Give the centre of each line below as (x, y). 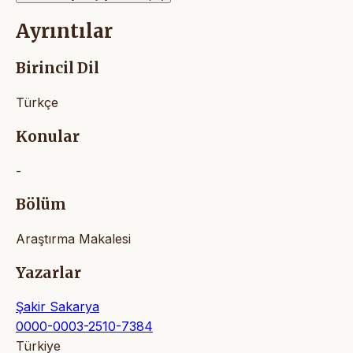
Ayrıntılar (64, 32)
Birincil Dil (58, 69)
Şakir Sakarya (58, 307)
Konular (48, 136)
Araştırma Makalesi (73, 238)
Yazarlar (48, 273)
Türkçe (37, 103)
